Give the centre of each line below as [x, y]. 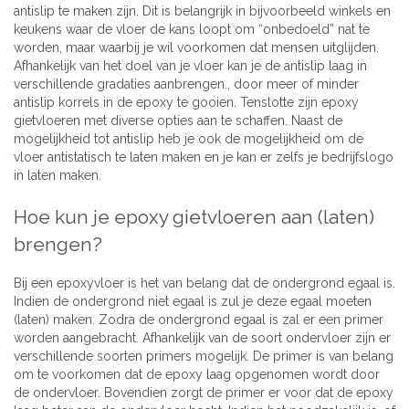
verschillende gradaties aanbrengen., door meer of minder [186, 84]
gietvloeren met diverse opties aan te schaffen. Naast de [178, 120]
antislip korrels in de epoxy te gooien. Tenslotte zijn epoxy [186, 102]
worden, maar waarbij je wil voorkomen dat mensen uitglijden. [196, 47]
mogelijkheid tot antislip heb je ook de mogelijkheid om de [189, 138]
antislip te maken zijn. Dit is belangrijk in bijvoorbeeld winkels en [202, 10]
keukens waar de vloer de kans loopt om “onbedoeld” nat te [192, 29]
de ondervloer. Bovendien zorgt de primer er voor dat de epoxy [204, 393]
